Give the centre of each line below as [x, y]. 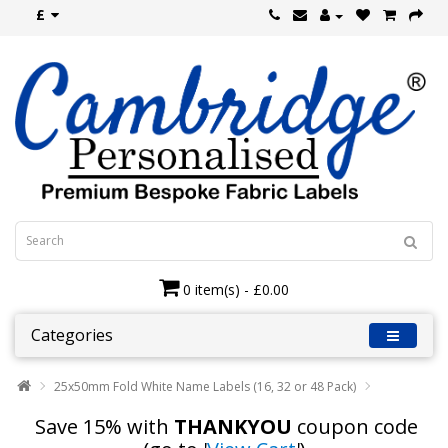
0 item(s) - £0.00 [236, 289]
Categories [72, 334]
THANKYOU [233, 426]
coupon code [355, 426]
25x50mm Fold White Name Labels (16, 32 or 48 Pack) [205, 386]
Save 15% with [102, 426]
